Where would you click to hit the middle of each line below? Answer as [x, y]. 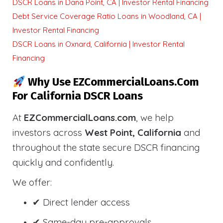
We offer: [32, 182]
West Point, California [133, 133]
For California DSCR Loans [78, 96]
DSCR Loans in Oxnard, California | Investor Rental [99, 44]
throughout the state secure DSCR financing [106, 148]
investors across [49, 133]
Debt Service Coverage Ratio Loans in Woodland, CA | [107, 16]
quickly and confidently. [63, 163]
